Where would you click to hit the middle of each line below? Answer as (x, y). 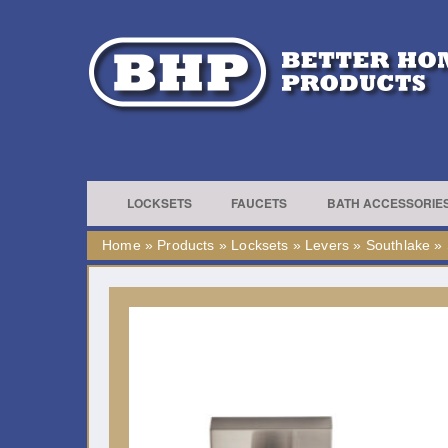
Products (186, 245)
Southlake (398, 245)
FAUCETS (259, 203)
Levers (327, 245)
